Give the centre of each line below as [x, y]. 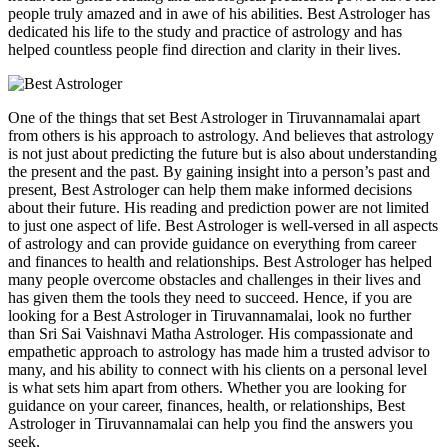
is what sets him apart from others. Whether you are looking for [207, 387]
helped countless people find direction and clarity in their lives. [204, 49]
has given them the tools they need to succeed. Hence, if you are [210, 297]
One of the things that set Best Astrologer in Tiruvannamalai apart [214, 117]
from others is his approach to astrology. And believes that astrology [221, 135]
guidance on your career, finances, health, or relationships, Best [206, 405]
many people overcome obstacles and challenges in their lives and [214, 279]
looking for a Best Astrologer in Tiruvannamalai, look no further [209, 315]
